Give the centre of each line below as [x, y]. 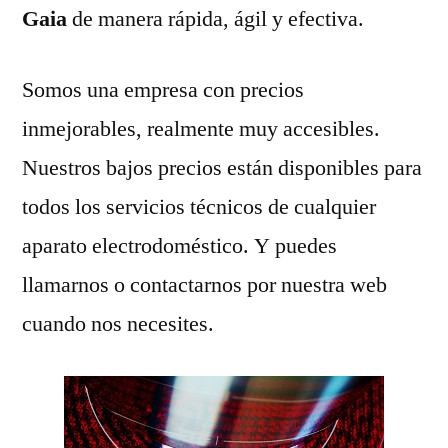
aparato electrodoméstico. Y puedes [179, 245]
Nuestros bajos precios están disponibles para [222, 167]
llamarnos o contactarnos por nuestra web [204, 284]
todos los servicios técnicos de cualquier [199, 206]
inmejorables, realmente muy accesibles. [201, 128]
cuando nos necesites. [118, 323]
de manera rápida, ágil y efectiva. [218, 18]
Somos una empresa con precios [163, 89]
